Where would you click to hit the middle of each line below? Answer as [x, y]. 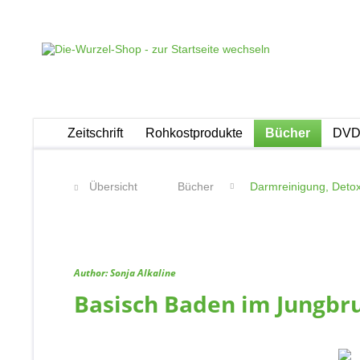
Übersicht [113, 186]
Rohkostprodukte [194, 133]
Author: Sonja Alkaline [125, 273]
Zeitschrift [95, 133]
